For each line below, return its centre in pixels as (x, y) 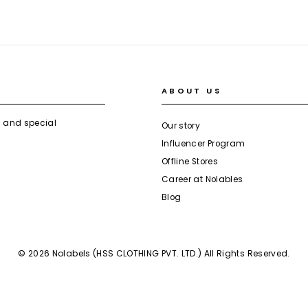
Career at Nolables (202, 180)
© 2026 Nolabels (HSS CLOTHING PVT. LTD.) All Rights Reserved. (154, 254)
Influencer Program (203, 144)
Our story (181, 126)
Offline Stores (190, 162)
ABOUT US (191, 91)
